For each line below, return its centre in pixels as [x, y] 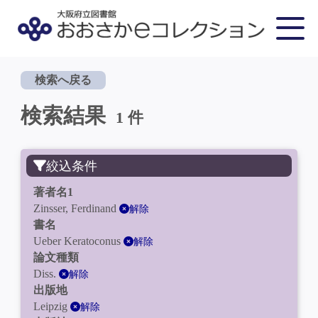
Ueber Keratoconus [78, 241]
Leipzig [51, 306]
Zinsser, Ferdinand [76, 208]
